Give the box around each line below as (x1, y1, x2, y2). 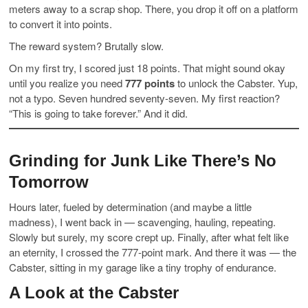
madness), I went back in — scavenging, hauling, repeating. (9, 214, 276, 229)
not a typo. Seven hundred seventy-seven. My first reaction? (9, 90, 280, 105)
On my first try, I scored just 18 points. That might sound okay (9, 60, 286, 75)
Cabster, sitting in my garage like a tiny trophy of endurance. (9, 259, 277, 274)
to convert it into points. (9, 16, 113, 31)
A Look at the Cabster (9, 283, 179, 302)
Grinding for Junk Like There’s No (9, 151, 277, 170)
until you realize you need (9, 75, 126, 90)
